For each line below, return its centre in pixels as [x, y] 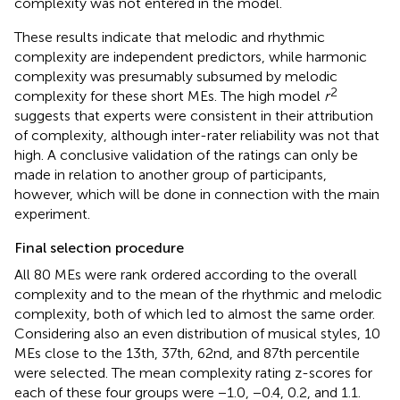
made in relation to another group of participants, [171, 174]
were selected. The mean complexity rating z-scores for [193, 372]
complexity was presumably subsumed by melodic [176, 76]
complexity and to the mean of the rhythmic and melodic [198, 294]
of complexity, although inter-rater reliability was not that [197, 135]
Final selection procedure [99, 247]
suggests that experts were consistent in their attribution [194, 115]
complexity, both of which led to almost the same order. [195, 313]
